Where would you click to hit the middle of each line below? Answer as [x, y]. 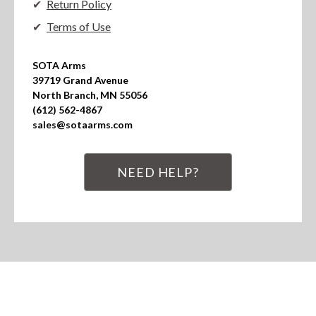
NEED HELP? [158, 172]
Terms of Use [79, 27]
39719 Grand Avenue [80, 80]
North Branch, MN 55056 [90, 95]
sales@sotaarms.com [83, 125]
